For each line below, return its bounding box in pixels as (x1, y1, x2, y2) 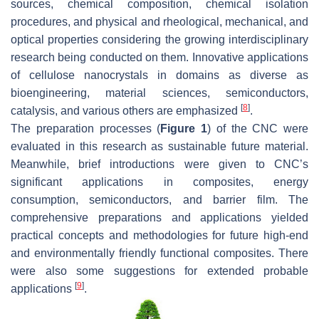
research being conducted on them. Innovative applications (11, 51, 308, 63)
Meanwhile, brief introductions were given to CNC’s (11, 157, 308, 170)
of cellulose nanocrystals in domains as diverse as (11, 68, 308, 81)
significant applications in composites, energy (11, 175, 308, 188)
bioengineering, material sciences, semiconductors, (11, 86, 308, 99)
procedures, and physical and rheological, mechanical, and (11, 15, 308, 28)
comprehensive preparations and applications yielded (11, 211, 308, 224)
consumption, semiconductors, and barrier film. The (11, 193, 308, 206)
